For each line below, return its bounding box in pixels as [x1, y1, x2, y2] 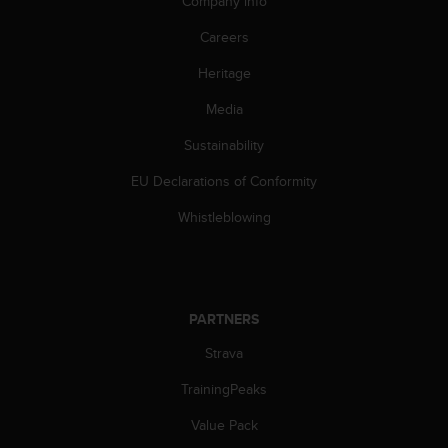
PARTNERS [189, 308, 259, 329]
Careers [199, 26, 249, 47]
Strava [205, 342, 243, 363]
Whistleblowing [177, 206, 271, 227]
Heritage [197, 62, 251, 83]
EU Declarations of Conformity [131, 170, 317, 191]
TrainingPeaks [181, 378, 267, 399]
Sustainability [184, 134, 264, 155]
